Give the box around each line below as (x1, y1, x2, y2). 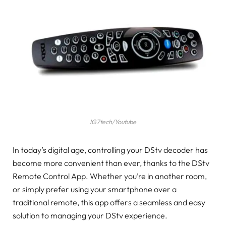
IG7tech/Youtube (90, 118, 136, 126)
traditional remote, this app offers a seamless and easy (13, 197, 205, 208)
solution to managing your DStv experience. (13, 210, 167, 221)
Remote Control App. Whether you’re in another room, (13, 171, 207, 182)
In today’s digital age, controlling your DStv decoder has (13, 145, 208, 155)
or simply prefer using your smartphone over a (13, 184, 177, 195)
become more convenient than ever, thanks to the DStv (13, 158, 209, 168)
